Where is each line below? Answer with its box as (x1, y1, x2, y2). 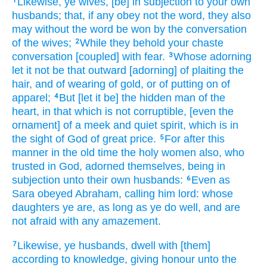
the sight (12, 133, 52, 145)
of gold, (108, 78, 144, 91)
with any (60, 215, 99, 228)
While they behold (80, 37, 165, 49)
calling (125, 188, 155, 200)
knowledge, (73, 253, 128, 265)
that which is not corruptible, (54, 105, 187, 118)
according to (12, 253, 70, 265)
